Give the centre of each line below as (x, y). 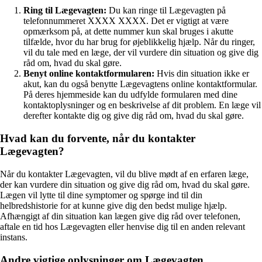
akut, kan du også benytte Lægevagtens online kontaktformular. (140, 84)
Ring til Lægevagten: (65, 11)
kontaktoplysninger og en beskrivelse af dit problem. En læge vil (142, 105)
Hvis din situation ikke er (202, 74)
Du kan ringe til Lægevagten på (166, 11)
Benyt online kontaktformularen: (89, 74)
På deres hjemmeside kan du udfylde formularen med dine (130, 95)
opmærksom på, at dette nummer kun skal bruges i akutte (128, 32)
